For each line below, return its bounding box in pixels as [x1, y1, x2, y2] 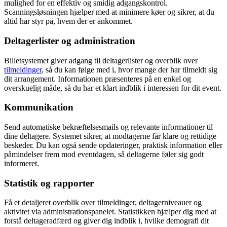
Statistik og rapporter [4, 177, 94, 188]
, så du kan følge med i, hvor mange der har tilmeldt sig [42, 65, 217, 74]
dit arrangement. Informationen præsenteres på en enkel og [4, 74, 191, 83]
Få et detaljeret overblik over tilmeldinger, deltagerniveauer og [4, 198, 202, 207]
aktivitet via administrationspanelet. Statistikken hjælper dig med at [4, 207, 216, 216]
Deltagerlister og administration [4, 35, 135, 46]
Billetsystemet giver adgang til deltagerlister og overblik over [4, 56, 198, 65]
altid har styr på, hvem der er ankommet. [4, 17, 135, 26]
